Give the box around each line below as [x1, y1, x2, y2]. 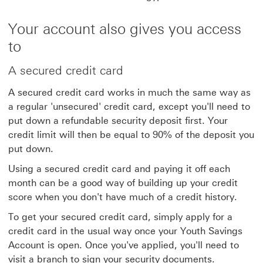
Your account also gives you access [8, 20, 241, 38]
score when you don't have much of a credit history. [8, 191, 237, 203]
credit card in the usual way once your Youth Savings [8, 225, 242, 237]
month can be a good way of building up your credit [8, 177, 238, 188]
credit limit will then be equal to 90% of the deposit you [8, 129, 254, 140]
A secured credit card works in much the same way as [8, 87, 251, 98]
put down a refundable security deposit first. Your [8, 115, 228, 126]
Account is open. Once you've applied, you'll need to [8, 240, 239, 251]
